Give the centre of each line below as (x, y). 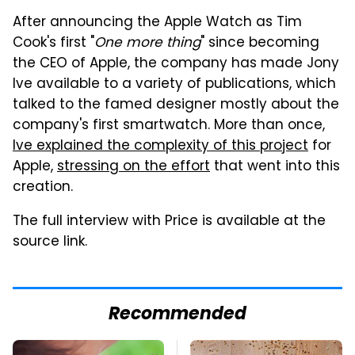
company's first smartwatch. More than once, (169, 126)
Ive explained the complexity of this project (160, 146)
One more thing (147, 43)
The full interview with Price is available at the (169, 221)
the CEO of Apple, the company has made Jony (176, 64)
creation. (43, 187)
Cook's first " (53, 43)
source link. (50, 242)
